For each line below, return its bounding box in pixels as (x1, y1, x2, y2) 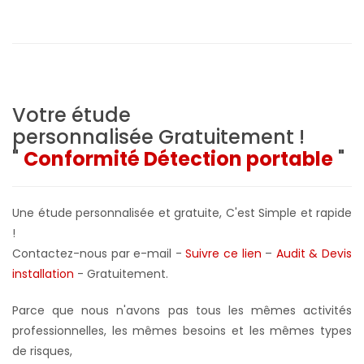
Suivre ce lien (185, 245, 262, 262)
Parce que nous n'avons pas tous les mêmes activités (12, 301, 352, 318)
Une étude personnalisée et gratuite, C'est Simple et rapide (12, 204, 352, 221)
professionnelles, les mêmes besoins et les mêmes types (12, 322, 352, 339)
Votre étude (12, 101, 131, 128)
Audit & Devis (275, 245, 353, 262)
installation (12, 265, 74, 282)
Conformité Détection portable (24, 145, 333, 172)
